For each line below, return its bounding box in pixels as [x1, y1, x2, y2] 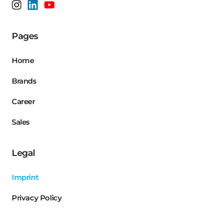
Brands [12, 76, 37, 86]
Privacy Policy [12, 193, 62, 203]
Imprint [12, 173, 39, 182]
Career [12, 97, 35, 107]
